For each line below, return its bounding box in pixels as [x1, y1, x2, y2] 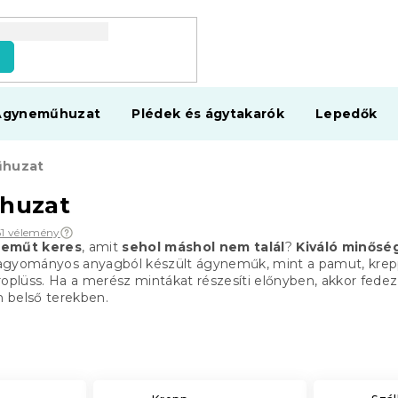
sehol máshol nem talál [122, 239, 285, 255]
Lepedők [315, 106, 378, 122]
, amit [82, 239, 123, 255]
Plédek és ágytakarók [131, 106, 285, 122]
